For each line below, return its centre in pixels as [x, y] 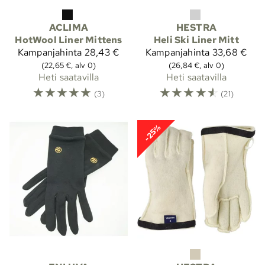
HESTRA [196, 27]
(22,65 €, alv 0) [69, 65]
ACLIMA [69, 27]
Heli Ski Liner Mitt [196, 40]
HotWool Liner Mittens [69, 40]
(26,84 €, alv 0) [196, 65]
